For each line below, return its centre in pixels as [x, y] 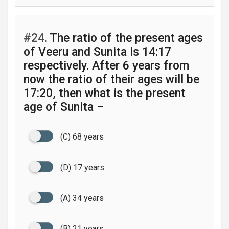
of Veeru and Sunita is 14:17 [97, 52]
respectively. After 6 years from [106, 66]
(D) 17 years [82, 167]
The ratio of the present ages [125, 38]
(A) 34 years [82, 198]
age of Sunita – [64, 107]
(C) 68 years [82, 137]
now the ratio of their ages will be [111, 79]
